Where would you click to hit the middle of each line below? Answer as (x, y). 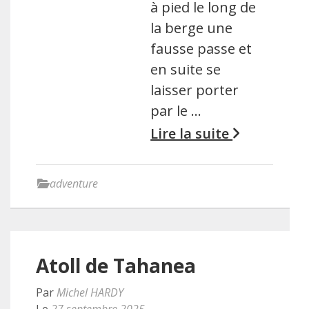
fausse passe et (201, 48)
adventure (74, 183)
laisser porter (195, 90)
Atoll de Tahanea (116, 265)
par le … (176, 110)
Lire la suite (192, 133)
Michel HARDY (90, 292)
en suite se (186, 69)
